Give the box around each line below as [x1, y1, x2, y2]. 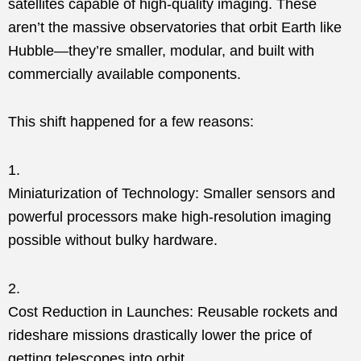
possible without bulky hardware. [8, 231, 218, 248]
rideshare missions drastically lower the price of [8, 326, 312, 343]
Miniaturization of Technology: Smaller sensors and [8, 185, 335, 201]
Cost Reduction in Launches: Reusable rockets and [8, 303, 338, 320]
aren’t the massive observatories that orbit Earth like [8, 19, 342, 35]
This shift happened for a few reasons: [8, 113, 254, 130]
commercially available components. [8, 65, 241, 82]
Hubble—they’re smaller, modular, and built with [8, 42, 314, 59]
